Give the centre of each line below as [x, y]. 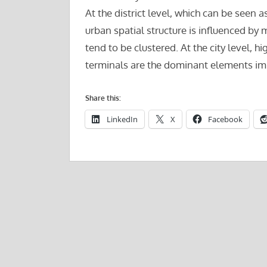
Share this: [103, 98]
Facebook [225, 119]
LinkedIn [122, 119]
